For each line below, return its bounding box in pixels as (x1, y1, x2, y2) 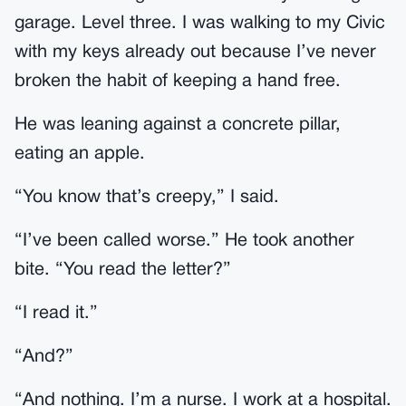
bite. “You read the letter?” (14, 262, 231, 278)
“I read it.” (14, 305, 98, 322)
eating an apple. (14, 146, 145, 162)
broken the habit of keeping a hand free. (14, 73, 341, 90)
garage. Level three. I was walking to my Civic (14, 15, 385, 32)
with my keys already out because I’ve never (14, 44, 376, 61)
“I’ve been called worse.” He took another (14, 233, 354, 249)
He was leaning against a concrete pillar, (14, 117, 341, 133)
